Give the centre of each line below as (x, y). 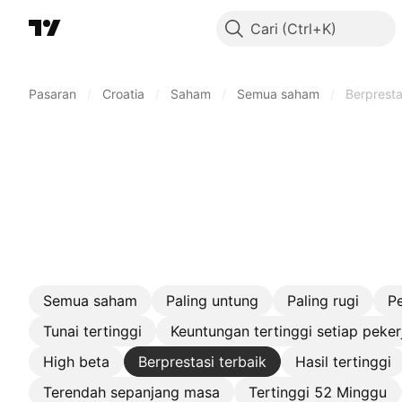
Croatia (123, 94)
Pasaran (52, 94)
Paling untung (212, 301)
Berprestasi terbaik (202, 362)
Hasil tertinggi (343, 362)
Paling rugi (323, 301)
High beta (76, 362)
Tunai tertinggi (92, 331)
